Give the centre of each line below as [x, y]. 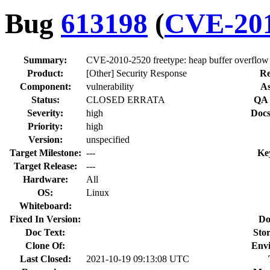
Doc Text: [45, 232]
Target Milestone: [45, 152]
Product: [45, 73]
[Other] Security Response [137, 73]
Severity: [45, 113]
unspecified [108, 139]
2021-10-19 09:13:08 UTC [138, 259]
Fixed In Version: [45, 219]
